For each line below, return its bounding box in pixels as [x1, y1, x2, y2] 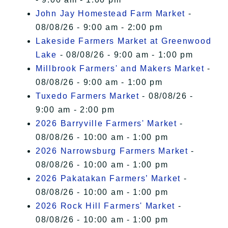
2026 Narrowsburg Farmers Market [36, 147, 188, 156]
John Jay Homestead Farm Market [36, 9, 185, 18]
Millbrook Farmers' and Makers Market [36, 64, 205, 73]
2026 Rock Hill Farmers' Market [36, 202, 175, 211]
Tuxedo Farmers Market [36, 92, 139, 101]
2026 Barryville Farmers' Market [36, 119, 177, 128]
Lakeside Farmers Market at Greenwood [36, 37, 212, 46]
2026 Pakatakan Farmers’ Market [36, 174, 181, 183]
